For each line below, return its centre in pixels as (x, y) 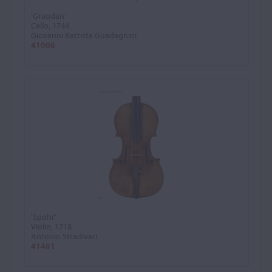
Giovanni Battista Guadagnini (84, 35)
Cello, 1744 (50, 25)
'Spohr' (44, 217)
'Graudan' (49, 16)
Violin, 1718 (51, 226)
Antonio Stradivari (64, 236)
